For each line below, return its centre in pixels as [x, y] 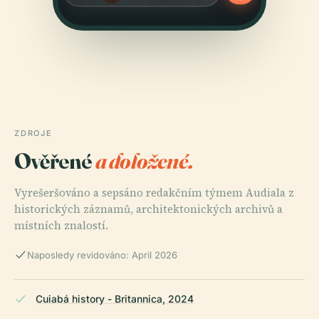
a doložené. [144, 160]
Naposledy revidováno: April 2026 [102, 255]
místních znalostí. [61, 225]
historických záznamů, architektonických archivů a [148, 209]
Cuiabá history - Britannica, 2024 [115, 298]
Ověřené [55, 160]
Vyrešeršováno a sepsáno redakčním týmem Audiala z [154, 192]
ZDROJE [33, 133]
